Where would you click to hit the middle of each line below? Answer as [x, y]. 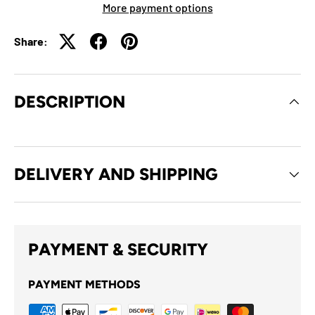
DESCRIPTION [70, 101]
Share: [31, 41]
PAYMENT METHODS [84, 284]
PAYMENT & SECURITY [118, 249]
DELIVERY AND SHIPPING [116, 174]
